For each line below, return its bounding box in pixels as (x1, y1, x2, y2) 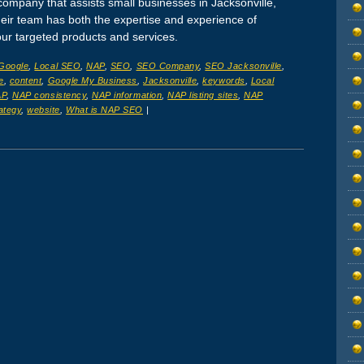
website (27, 105, 61, 115)
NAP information (92, 90, 162, 101)
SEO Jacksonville (205, 61, 282, 71)
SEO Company (136, 61, 200, 71)
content (9, 76, 42, 86)
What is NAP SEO (66, 105, 143, 115)
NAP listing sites (167, 90, 239, 101)
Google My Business (47, 76, 137, 86)
